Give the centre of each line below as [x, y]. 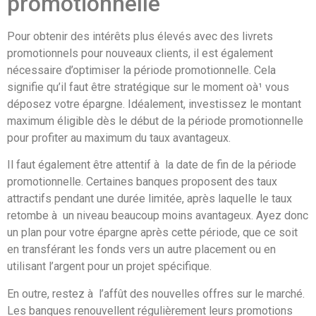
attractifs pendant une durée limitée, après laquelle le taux [150, 199]
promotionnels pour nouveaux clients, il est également [140, 53]
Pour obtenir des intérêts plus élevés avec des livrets [140, 36]
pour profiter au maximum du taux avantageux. [119, 138]
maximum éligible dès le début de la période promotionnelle [155, 121]
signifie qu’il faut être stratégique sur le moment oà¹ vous [148, 87]
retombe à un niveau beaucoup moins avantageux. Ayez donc [158, 216]
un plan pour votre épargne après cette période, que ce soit [152, 233]
